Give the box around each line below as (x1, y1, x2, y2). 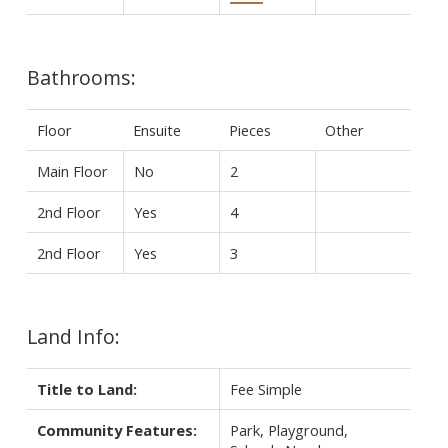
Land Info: (26, 322, 120, 350)
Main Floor (36, 160, 108, 181)
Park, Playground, (229, 419, 348, 440)
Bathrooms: (26, 63, 136, 91)
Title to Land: (36, 378, 137, 399)
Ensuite (132, 119, 181, 140)
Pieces (228, 119, 271, 140)
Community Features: (36, 419, 197, 440)
